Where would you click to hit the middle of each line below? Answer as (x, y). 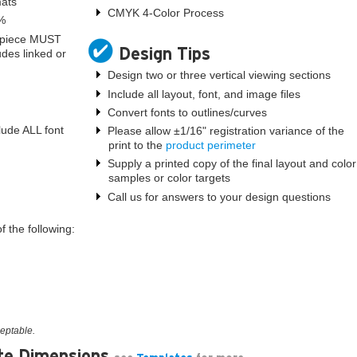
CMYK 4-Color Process (166, 13)
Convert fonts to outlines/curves (188, 112)
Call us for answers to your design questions (220, 196)
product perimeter (211, 145)
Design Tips (164, 54)
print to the (137, 145)
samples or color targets (170, 178)
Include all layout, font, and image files (204, 94)
